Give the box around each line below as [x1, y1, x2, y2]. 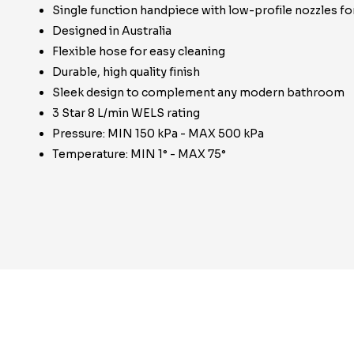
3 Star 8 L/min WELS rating [52, 106, 200, 120]
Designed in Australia [52, 24, 171, 38]
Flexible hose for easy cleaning [52, 44, 225, 58]
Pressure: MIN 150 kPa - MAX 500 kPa [52, 126, 264, 141]
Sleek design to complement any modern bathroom [52, 85, 345, 100]
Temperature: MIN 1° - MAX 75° [52, 147, 226, 161]
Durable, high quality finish [52, 65, 200, 79]
